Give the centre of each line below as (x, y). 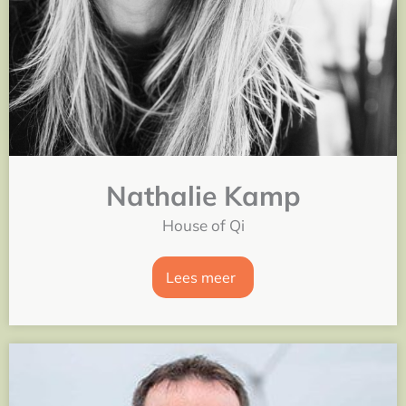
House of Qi (203, 225)
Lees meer (201, 277)
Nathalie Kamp (203, 195)
